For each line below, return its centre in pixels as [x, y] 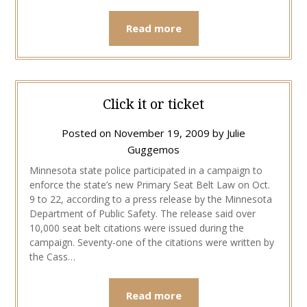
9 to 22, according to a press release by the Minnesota [150, 199]
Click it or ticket [153, 104]
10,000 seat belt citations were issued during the [136, 228]
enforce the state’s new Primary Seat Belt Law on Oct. [149, 185]
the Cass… [52, 257]
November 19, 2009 [162, 133]
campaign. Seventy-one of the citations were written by [151, 243]
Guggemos [153, 150]
